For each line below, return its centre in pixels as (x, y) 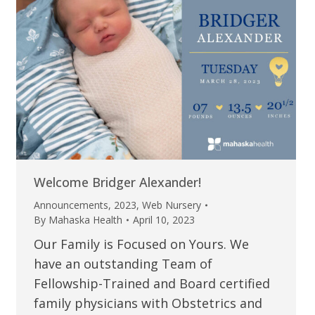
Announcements (71, 205)
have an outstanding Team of (123, 264)
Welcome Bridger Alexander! (117, 182)
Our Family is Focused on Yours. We (141, 244)
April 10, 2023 (163, 220)
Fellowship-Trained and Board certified (152, 284)
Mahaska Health (85, 220)
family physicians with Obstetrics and (148, 303)
